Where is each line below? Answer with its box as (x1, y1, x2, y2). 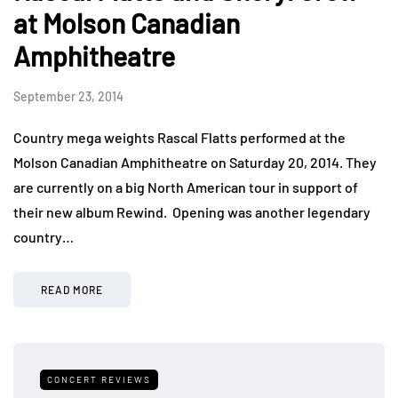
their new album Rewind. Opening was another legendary (13, 203, 370, 221)
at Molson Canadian (13, 7, 240, 40)
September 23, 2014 (13, 89, 123, 105)
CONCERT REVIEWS (47, 374, 151, 386)
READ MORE (41, 283, 103, 297)
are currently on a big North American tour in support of (13, 179, 358, 196)
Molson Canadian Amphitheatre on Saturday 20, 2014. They (13, 154, 377, 171)
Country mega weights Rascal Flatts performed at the (13, 129, 346, 147)
